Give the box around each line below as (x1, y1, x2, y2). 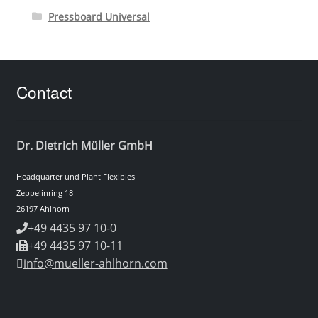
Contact (16, 79, 72, 103)
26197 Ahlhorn (16, 204, 70, 214)
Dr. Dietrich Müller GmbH (16, 138, 153, 154)
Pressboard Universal (48, 10, 150, 24)
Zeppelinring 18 (16, 187, 73, 198)
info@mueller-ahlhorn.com (23, 256, 168, 272)
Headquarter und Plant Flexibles (16, 171, 135, 182)
